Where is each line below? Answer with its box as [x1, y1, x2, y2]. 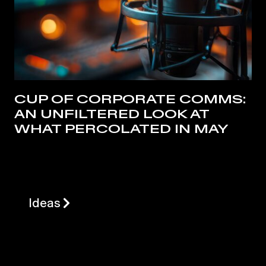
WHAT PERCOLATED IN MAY [14, 122, 229, 136]
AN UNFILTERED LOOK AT [14, 107, 209, 121]
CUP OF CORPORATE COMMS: [14, 92, 246, 106]
